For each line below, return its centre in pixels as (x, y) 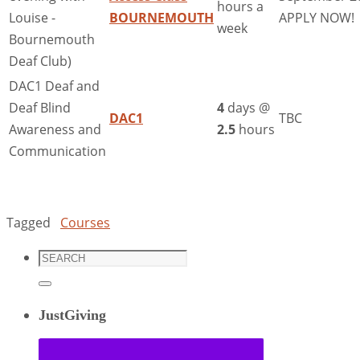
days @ (247, 108)
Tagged (29, 223)
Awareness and (55, 130)
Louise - (32, 18)
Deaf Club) (40, 61)
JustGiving (72, 315)
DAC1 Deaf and (54, 86)
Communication (57, 151)
